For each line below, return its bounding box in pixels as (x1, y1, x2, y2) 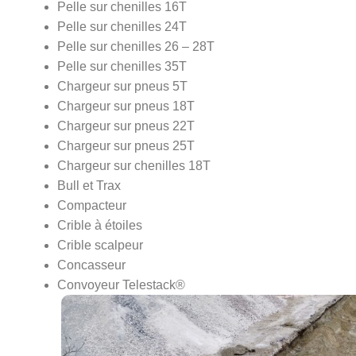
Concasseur (57, 258, 126, 273)
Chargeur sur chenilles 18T (57, 159, 211, 173)
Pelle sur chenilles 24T (57, 20, 187, 34)
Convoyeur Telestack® (57, 278, 185, 292)
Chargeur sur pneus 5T (57, 79, 188, 94)
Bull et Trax (57, 179, 121, 193)
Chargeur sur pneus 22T (57, 119, 195, 133)
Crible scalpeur (57, 238, 143, 253)
